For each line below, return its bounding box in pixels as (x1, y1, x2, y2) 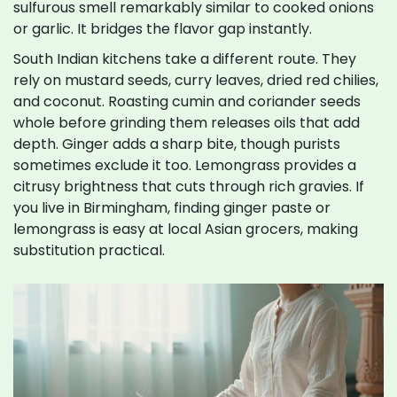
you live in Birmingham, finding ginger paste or (13, 198, 331, 219)
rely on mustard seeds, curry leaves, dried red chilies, (13, 70, 378, 91)
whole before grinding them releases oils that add (13, 113, 360, 134)
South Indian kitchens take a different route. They (13, 49, 356, 70)
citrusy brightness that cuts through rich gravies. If (13, 176, 364, 198)
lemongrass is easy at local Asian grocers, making (13, 219, 358, 240)
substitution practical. (13, 240, 165, 261)
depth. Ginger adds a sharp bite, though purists (13, 134, 340, 155)
